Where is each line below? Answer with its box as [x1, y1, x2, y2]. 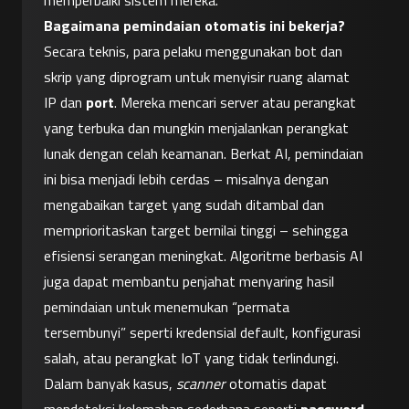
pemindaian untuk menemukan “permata [44, 296, 289, 319]
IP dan [44, 91, 86, 114]
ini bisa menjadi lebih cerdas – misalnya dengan [44, 168, 329, 191]
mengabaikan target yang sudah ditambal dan [44, 194, 324, 216]
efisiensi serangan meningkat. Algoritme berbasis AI [44, 245, 362, 267]
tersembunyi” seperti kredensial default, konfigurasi [44, 321, 361, 344]
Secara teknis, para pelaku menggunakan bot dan [44, 40, 342, 63]
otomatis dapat [225, 372, 327, 395]
